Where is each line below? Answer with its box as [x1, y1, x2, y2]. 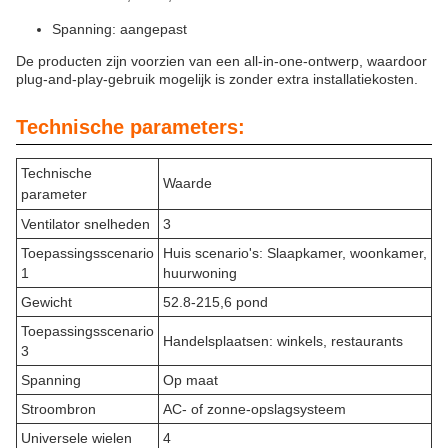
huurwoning [163, 265, 237, 281]
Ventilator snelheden [21, 216, 150, 232]
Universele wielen [21, 430, 132, 446]
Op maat [163, 372, 218, 388]
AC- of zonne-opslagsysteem [163, 401, 346, 417]
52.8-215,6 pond [163, 294, 268, 310]
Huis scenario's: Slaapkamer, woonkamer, [163, 245, 427, 261]
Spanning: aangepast [52, 21, 187, 37]
